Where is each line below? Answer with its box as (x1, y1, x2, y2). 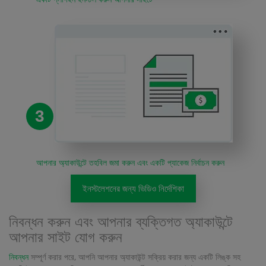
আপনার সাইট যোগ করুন (9, 229, 122, 245)
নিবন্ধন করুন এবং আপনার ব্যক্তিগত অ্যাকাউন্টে (9, 213, 233, 230)
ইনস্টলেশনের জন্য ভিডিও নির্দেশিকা (82, 182, 184, 194)
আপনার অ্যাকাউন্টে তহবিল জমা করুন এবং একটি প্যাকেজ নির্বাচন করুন (36, 156, 225, 168)
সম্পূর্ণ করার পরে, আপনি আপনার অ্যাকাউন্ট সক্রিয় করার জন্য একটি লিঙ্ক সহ (28, 251, 240, 262)
